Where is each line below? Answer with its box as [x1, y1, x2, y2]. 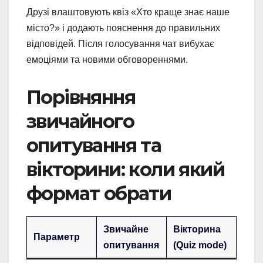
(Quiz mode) [173, 240, 227, 250]
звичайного [26, 109, 134, 133]
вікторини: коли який [26, 157, 224, 181]
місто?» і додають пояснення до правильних [26, 22, 220, 33]
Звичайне [103, 224, 149, 234]
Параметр [33, 231, 80, 242]
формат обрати [26, 181, 171, 205]
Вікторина [173, 224, 221, 234]
